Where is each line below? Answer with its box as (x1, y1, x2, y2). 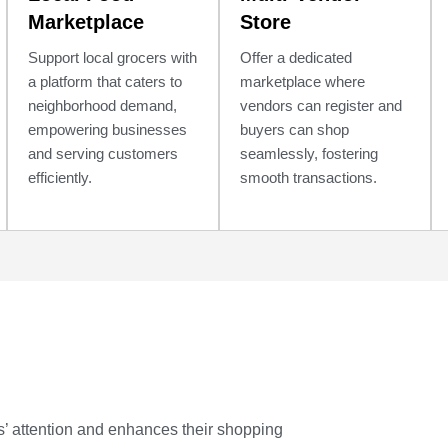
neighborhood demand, (28, 97, 178, 114)
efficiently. (28, 169, 93, 186)
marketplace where (240, 73, 366, 90)
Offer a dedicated (240, 49, 353, 66)
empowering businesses (28, 121, 188, 138)
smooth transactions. (240, 169, 378, 186)
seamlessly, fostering (240, 145, 379, 162)
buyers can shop (240, 121, 350, 138)
